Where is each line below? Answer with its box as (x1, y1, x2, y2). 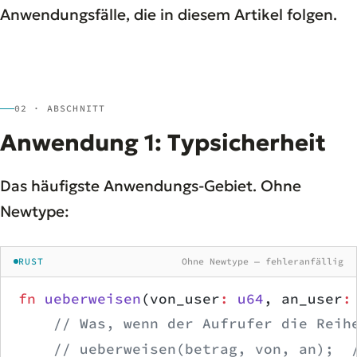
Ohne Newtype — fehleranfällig (182, 255, 343, 267)
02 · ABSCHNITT (14, 102, 106, 114)
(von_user (141, 289, 220, 308)
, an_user (264, 289, 343, 308)
